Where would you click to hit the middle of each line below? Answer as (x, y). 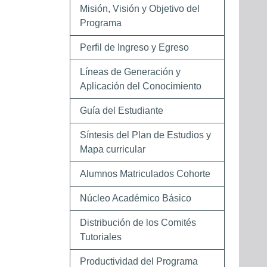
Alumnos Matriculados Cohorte (145, 174)
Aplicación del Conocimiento (141, 86)
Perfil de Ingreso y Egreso (134, 47)
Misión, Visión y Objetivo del (140, 9)
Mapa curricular (113, 149)
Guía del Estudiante (122, 111)
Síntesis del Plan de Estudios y (145, 135)
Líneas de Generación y (130, 72)
